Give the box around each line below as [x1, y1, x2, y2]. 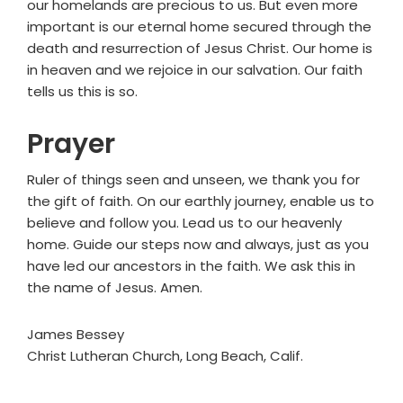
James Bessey [27, 325, 124, 345]
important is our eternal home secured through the [27, 17, 372, 37]
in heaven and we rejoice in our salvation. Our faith [27, 60, 363, 80]
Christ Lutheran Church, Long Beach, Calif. [27, 346, 303, 366]
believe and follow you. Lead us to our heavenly [27, 213, 342, 233]
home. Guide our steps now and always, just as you [27, 235, 369, 255]
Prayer [27, 125, 115, 164]
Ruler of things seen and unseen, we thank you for [27, 170, 360, 190]
